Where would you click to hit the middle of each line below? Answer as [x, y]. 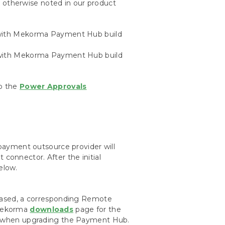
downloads [52, 209]
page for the [97, 209]
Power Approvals [53, 86]
